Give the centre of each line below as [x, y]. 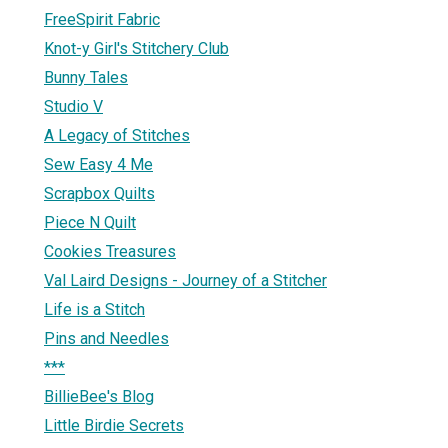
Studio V [73, 106]
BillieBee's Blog [99, 396]
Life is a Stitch [94, 309]
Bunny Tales [86, 77]
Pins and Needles [106, 338]
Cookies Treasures [110, 251]
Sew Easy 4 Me [98, 164]
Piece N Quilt [90, 222]
